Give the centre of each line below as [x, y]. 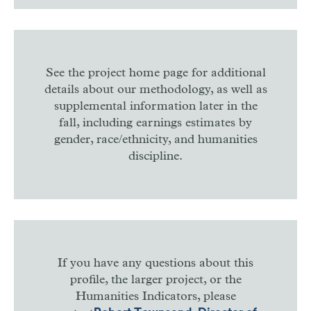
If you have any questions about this [155, 263]
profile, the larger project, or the [155, 279]
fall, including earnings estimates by [155, 123]
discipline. [155, 156]
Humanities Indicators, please [155, 296]
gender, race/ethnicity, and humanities [155, 139]
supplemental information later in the [155, 106]
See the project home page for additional [155, 73]
